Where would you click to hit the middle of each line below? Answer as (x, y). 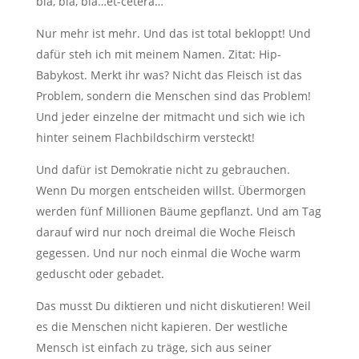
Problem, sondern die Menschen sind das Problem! (173, 95)
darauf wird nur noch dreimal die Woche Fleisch (165, 232)
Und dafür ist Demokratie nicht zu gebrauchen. (163, 169)
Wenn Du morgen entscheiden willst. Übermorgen (171, 190)
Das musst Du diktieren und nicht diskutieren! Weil (173, 305)
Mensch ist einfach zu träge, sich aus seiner (153, 347)
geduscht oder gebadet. (100, 273)
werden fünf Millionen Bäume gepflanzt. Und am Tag (178, 211)
